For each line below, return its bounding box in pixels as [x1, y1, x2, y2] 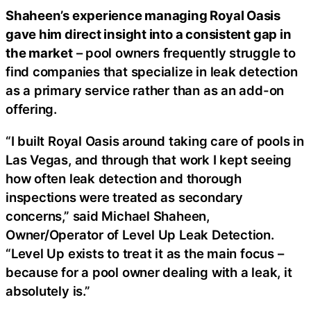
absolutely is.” [6, 283, 90, 299]
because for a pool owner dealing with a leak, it [6, 264, 292, 280]
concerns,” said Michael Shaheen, [6, 208, 210, 224]
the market [6, 45, 73, 61]
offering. [6, 101, 58, 117]
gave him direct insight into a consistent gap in [6, 26, 292, 42]
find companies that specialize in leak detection [6, 64, 298, 80]
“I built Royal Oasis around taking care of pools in [6, 133, 304, 149]
